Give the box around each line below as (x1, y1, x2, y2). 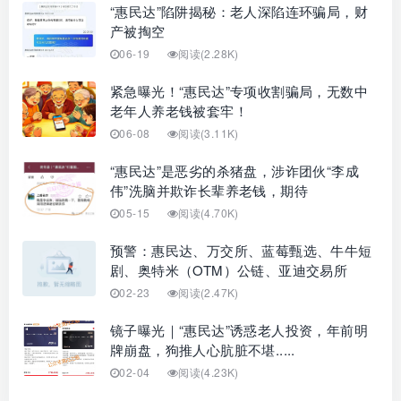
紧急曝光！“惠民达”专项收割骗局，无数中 (110, 81, 368, 100)
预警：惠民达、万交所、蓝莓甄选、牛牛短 (110, 240, 372, 260)
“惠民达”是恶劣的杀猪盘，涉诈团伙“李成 (110, 160, 359, 180)
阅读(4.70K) (178, 204, 239, 220)
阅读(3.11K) (178, 124, 239, 141)
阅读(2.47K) (178, 284, 239, 300)
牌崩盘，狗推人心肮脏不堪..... (110, 339, 295, 359)
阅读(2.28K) (178, 45, 239, 61)
